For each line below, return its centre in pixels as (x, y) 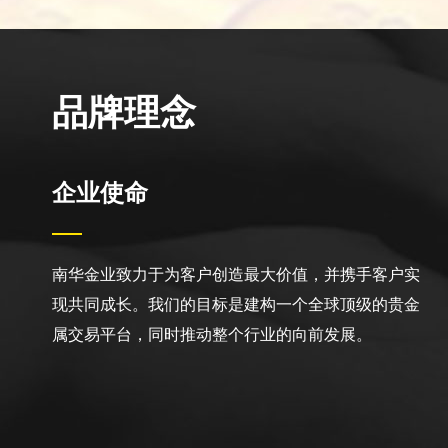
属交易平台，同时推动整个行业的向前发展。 (212, 334)
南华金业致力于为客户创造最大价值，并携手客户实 (236, 274)
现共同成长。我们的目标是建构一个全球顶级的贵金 (236, 304)
